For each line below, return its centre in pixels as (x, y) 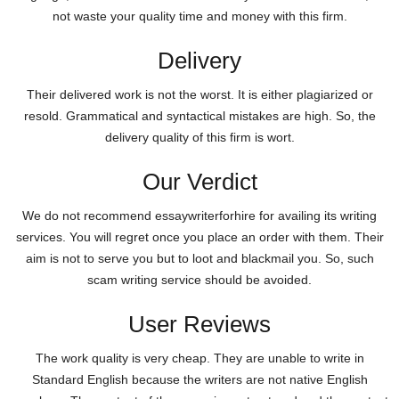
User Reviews (199, 324)
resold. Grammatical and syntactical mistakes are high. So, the (199, 115)
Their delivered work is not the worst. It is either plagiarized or (199, 94)
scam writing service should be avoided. (199, 279)
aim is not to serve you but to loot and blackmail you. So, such (199, 258)
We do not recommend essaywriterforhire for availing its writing (199, 215)
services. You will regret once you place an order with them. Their (199, 236)
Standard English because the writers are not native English (199, 379)
